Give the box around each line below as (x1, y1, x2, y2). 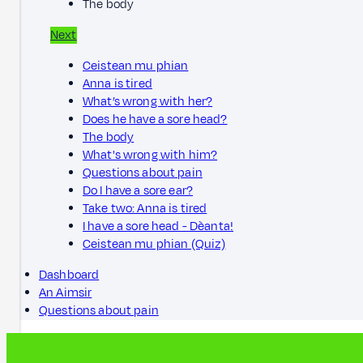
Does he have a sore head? (83, 110, 228, 128)
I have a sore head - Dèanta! (83, 217, 234, 235)
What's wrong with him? (83, 146, 218, 164)
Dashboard (39, 266, 100, 284)
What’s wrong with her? (83, 92, 213, 110)
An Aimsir (39, 284, 92, 301)
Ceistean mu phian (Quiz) (83, 235, 226, 253)
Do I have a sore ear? (83, 181, 194, 199)
